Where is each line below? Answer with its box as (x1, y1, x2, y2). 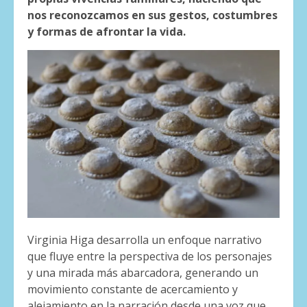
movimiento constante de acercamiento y (27, 282, 238, 297)
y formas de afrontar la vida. (27, 23, 186, 39)
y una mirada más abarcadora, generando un (27, 265, 258, 281)
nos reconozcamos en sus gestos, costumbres (27, 7, 278, 23)
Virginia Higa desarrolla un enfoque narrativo (27, 232, 262, 248)
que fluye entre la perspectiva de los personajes (27, 249, 272, 265)
